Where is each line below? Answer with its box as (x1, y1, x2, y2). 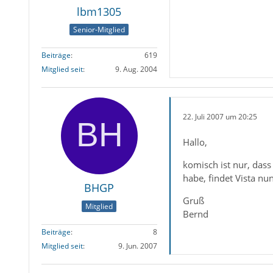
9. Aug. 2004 (115, 64, 157, 75)
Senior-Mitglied (73, 24, 126, 35)
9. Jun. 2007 (118, 240, 157, 251)
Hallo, (182, 136, 207, 149)
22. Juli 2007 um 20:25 (182, 111, 257, 122)
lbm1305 (77, 4, 122, 19)
